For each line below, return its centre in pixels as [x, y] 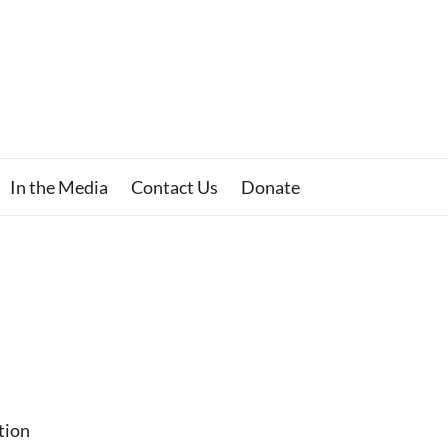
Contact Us [174, 187]
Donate [270, 187]
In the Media [58, 187]
